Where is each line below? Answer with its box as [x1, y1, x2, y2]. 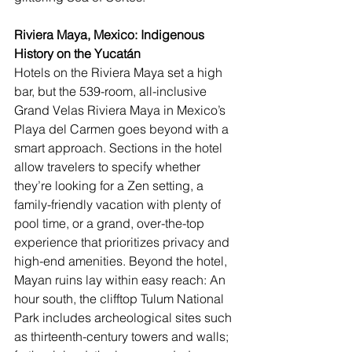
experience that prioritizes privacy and [14, 234, 233, 251]
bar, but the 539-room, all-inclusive [14, 83, 210, 100]
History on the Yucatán [14, 46, 141, 62]
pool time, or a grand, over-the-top [14, 215, 207, 232]
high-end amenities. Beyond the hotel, [14, 253, 230, 269]
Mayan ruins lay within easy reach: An [14, 272, 229, 288]
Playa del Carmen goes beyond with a [14, 121, 232, 137]
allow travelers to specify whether [14, 159, 203, 175]
